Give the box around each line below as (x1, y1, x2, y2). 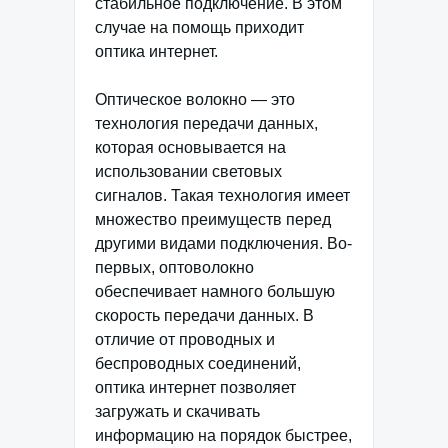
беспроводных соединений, (95, 355, 301, 372)
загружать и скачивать (95, 403, 260, 420)
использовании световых (95, 163, 282, 180)
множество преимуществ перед (95, 211, 331, 228)
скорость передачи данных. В (95, 307, 314, 324)
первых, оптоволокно (95, 259, 254, 276)
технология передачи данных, (95, 115, 318, 132)
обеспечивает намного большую (95, 283, 335, 300)
